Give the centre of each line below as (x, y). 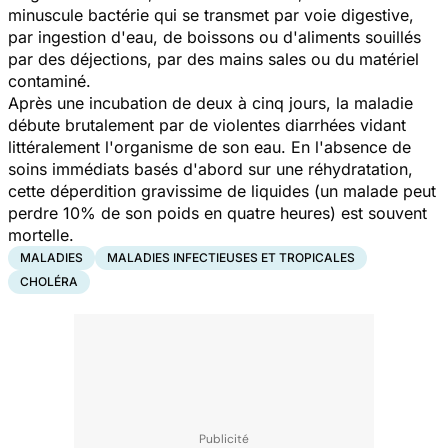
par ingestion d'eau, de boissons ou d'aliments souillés (214, 36)
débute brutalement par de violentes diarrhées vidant (207, 124)
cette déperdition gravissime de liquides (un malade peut (222, 190)
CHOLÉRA (49, 281)
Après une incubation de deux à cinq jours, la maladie (210, 102)
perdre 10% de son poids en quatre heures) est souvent (217, 212)
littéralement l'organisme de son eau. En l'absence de (209, 146)
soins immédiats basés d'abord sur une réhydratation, (210, 168)
